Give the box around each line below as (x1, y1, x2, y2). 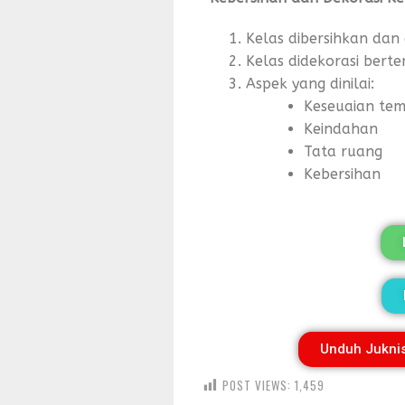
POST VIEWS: (222, 376, 291, 394)
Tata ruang (304, 143, 382, 160)
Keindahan (304, 120, 378, 137)
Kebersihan (304, 165, 381, 183)
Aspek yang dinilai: (246, 75, 374, 92)
